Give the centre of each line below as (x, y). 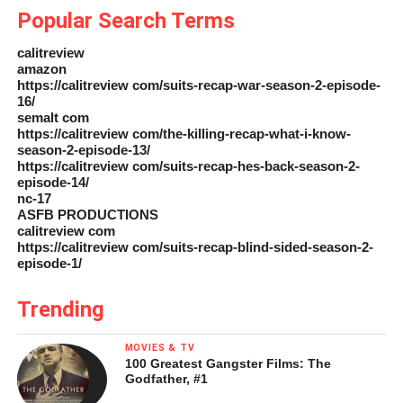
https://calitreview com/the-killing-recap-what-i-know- (184, 133)
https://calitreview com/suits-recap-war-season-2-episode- (198, 85)
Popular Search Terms (125, 20)
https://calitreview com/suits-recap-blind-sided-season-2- (195, 246)
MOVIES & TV (160, 347)
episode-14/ (53, 182)
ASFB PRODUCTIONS (87, 214)
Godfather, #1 (166, 378)
